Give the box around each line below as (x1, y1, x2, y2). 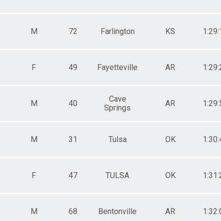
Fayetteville (97, 62, 138, 72)
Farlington (100, 26, 135, 36)
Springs (104, 103, 131, 112)
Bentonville (98, 206, 137, 216)
